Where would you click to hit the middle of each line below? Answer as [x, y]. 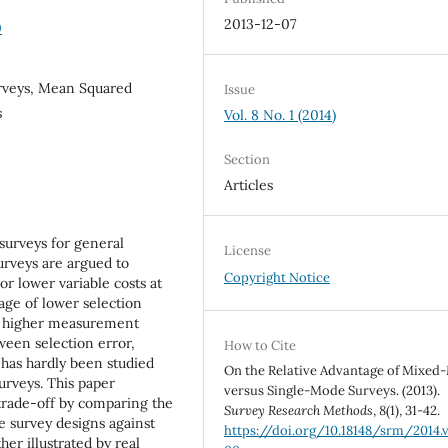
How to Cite [260, 346]
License [248, 251]
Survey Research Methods [299, 411]
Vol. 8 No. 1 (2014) [280, 115]
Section [247, 160]
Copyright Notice [277, 278]
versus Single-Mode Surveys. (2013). [332, 391]
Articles [249, 185]
